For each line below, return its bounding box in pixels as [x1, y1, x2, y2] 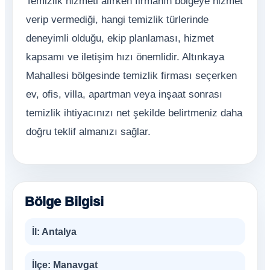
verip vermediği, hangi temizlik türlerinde [26, 14, 209, 25]
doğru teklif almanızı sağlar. [26, 126, 151, 137]
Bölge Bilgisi [25, 194, 104, 209]
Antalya [40, 227, 77, 237]
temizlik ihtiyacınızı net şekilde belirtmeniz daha [26, 107, 242, 119]
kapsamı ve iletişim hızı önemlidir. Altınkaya [26, 51, 224, 63]
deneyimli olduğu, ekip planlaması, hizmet [26, 33, 214, 44]
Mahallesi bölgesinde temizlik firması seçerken [26, 70, 237, 81]
